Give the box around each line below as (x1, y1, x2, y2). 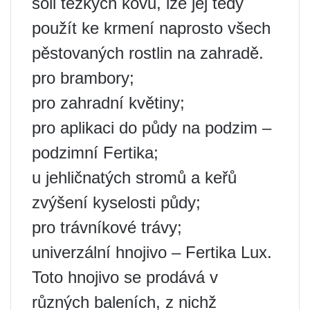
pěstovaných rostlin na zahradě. (32, 44, 264, 63)
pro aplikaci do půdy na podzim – (32, 118, 271, 138)
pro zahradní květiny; (32, 93, 185, 113)
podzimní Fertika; (32, 143, 158, 163)
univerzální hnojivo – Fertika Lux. (32, 243, 272, 262)
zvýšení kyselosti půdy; (32, 193, 201, 212)
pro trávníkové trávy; (32, 218, 182, 237)
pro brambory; (32, 69, 134, 88)
